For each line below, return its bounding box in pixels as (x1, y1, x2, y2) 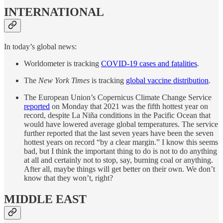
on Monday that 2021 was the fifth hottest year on (50, 102, 208, 111)
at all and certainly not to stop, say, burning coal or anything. (24, 156, 213, 165)
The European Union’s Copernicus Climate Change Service (24, 93, 212, 102)
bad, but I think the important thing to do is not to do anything (24, 147, 217, 156)
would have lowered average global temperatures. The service (24, 120, 218, 129)
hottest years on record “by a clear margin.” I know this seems (24, 138, 218, 147)
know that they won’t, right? (24, 174, 113, 183)
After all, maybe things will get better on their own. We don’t (24, 165, 215, 174)
